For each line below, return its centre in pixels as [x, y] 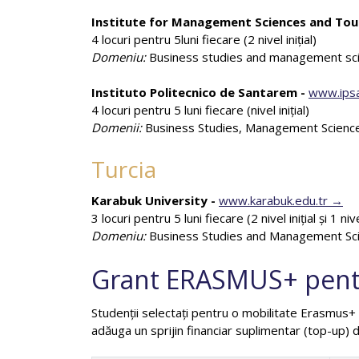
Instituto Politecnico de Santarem [194, 92]
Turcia [124, 169]
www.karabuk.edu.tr [273, 200]
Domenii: [118, 127]
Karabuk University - [155, 200]
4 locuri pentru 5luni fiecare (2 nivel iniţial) [204, 39]
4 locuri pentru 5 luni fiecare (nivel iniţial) [200, 110]
